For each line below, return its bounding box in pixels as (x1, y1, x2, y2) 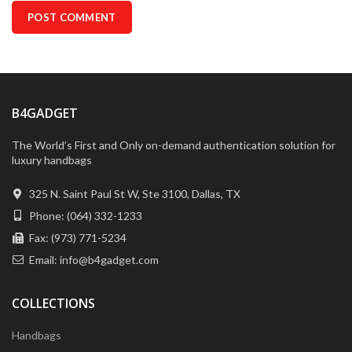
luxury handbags (12, 152, 92, 167)
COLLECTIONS (12, 294, 95, 312)
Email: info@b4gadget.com (27, 252, 159, 266)
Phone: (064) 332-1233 (27, 208, 142, 222)
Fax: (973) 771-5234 (27, 230, 126, 244)
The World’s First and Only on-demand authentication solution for (12, 137, 335, 152)
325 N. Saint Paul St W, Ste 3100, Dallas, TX (27, 186, 240, 200)
